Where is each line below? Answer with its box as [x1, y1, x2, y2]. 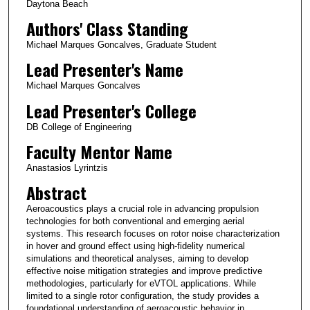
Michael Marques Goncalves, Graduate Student [26, 39, 217, 51]
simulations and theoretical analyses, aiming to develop [26, 253, 248, 264]
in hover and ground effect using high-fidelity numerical [26, 240, 245, 251]
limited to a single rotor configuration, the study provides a [26, 290, 259, 301]
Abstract [26, 179, 86, 205]
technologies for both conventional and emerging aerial [26, 215, 244, 226]
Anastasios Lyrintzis [26, 162, 108, 173]
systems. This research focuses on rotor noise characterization [26, 228, 280, 239]
